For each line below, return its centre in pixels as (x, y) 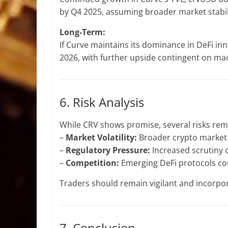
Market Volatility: (101, 137)
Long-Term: (82, 32)
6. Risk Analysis (102, 102)
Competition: (92, 163)
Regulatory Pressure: (108, 150)
